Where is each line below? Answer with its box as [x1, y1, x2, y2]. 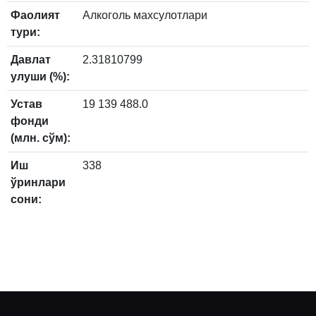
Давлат [11, 54, 51, 66]
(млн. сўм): [11, 132, 71, 145]
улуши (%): [11, 71, 70, 83]
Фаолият [11, 9, 60, 22]
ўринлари [11, 176, 66, 189]
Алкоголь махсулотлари [83, 9, 207, 22]
